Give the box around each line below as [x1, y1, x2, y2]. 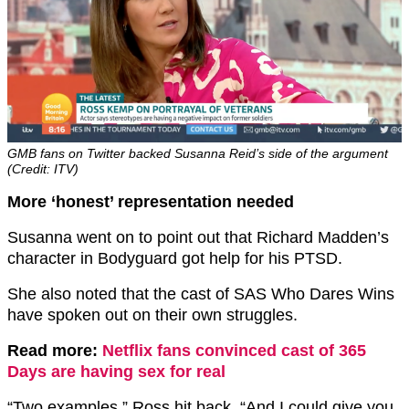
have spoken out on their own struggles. [7, 306, 298, 325]
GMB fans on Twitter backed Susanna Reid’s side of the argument [7, 146, 388, 162]
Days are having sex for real [7, 362, 225, 382]
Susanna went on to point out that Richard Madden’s [7, 228, 389, 247]
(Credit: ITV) [7, 162, 79, 177]
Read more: [7, 341, 102, 361]
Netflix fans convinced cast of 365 [102, 341, 366, 361]
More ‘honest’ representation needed [7, 193, 294, 212]
